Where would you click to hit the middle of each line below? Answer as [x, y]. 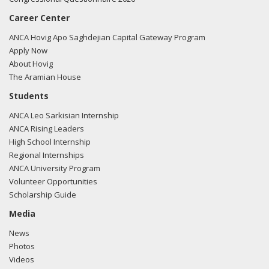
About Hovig [31, 64]
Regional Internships [47, 155]
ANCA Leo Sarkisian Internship [64, 115]
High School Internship [50, 142]
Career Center [39, 18]
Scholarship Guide [43, 195]
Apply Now [28, 50]
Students [29, 96]
